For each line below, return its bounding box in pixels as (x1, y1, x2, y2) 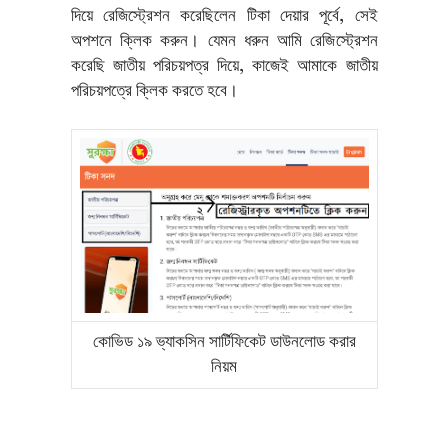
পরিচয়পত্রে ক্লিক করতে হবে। (70, 82, 242, 100)
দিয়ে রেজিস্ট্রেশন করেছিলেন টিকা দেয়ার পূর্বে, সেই (70, 7, 378, 25)
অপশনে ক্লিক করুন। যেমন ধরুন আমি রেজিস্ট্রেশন (70, 32, 378, 50)
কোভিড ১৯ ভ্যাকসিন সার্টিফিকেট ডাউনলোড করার (92, 334, 356, 352)
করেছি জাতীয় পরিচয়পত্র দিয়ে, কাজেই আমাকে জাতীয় (70, 57, 378, 75)
